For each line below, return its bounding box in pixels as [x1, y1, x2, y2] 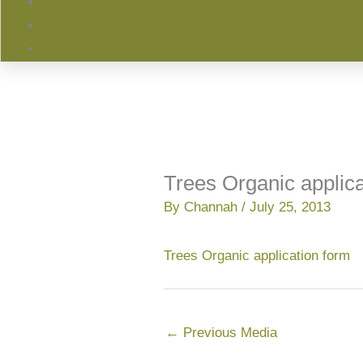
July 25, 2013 [250, 199, 331, 216]
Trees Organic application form [164, 248, 350, 264]
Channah [184, 199, 241, 216]
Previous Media [179, 324, 277, 340]
